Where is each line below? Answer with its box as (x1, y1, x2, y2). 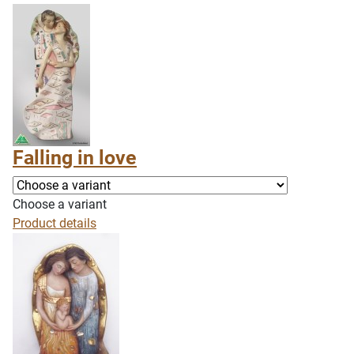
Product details (13, 216, 96, 231)
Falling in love (13, 146, 137, 169)
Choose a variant (13, 197, 107, 212)
